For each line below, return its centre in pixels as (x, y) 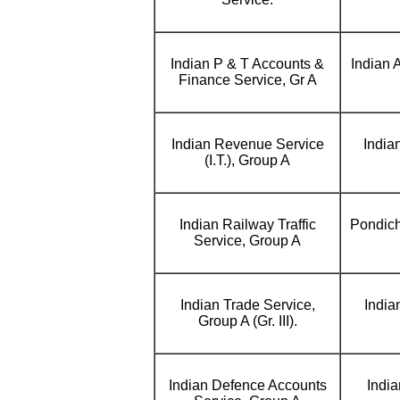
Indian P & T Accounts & (247, 64)
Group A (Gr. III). (247, 321)
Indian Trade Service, (247, 305)
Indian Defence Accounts (247, 385)
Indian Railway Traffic (247, 225)
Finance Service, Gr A (247, 80)
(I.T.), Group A (247, 160)
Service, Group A (247, 241)
